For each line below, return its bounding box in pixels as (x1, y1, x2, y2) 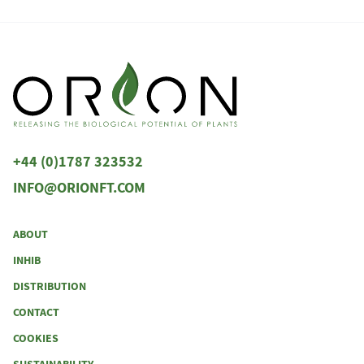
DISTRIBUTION (13, 279, 86, 295)
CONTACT (13, 305, 59, 321)
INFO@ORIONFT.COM (13, 178, 145, 198)
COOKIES (13, 331, 58, 347)
